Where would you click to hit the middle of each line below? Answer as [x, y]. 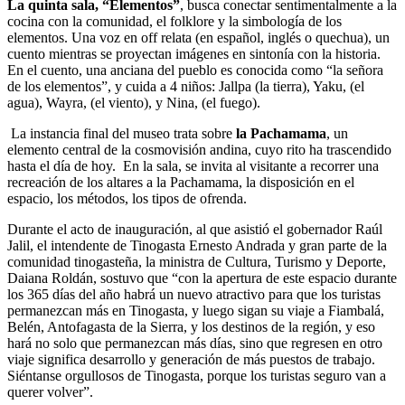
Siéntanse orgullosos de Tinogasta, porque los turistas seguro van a [197, 376]
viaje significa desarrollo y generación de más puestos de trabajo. [191, 359]
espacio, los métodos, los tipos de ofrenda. [127, 198]
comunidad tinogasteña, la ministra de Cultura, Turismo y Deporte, [197, 262]
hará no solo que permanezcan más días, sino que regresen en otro [195, 343]
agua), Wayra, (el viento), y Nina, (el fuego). [134, 103]
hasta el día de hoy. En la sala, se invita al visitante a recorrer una [193, 166]
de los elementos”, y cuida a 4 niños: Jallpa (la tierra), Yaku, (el [186, 86]
